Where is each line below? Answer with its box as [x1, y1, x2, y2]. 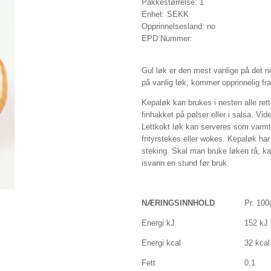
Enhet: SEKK [142, 9, 189, 19]
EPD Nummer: [142, 33, 192, 43]
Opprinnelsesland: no [142, 21, 215, 31]
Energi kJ [142, 218, 175, 227]
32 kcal [244, 238, 270, 247]
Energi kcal [142, 238, 181, 247]
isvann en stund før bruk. [142, 158, 229, 168]
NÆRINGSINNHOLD [142, 198, 215, 207]
